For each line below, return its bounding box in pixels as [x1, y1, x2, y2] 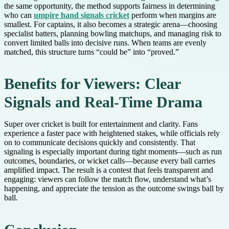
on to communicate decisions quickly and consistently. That [4, 138, 195, 147]
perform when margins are [129, 11, 216, 20]
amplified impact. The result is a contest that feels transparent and [4, 166, 213, 175]
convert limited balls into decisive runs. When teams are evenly [4, 38, 207, 48]
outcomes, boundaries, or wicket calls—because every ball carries [4, 156, 215, 166]
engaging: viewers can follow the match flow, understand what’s [4, 175, 211, 184]
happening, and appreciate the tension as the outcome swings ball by [4, 184, 224, 193]
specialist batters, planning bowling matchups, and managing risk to [4, 29, 221, 38]
